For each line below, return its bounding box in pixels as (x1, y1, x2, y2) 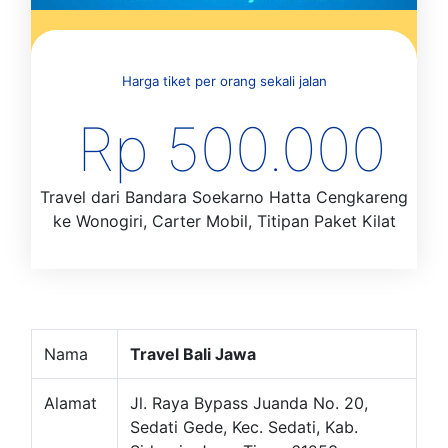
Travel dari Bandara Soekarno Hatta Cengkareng (40, 187, 408, 208)
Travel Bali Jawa (130, 344, 256, 365)
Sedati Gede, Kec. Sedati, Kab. (130, 417, 358, 438)
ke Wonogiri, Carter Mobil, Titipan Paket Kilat (52, 211, 396, 232)
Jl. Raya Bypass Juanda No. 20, (130, 393, 368, 414)
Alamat (44, 393, 97, 414)
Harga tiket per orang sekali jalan (121, 73, 327, 90)
